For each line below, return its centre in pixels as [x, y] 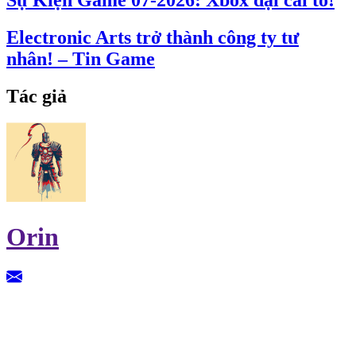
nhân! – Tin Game [81, 58]
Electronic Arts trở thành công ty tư [153, 37]
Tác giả [37, 96]
